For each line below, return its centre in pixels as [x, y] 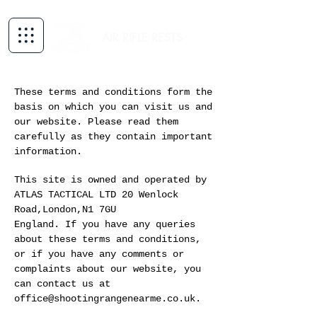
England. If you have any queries [105, 225]
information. [48, 152]
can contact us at [62, 284]
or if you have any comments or [99, 254]
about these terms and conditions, [108, 240]
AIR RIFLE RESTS [142, 38]
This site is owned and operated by [110, 180]
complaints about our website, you [108, 269]
